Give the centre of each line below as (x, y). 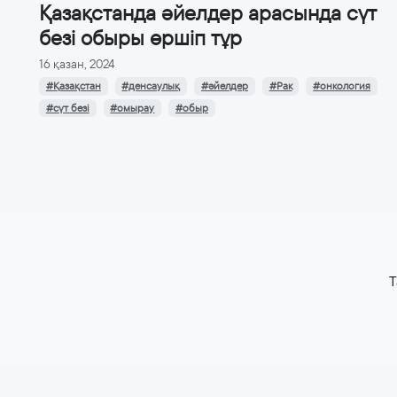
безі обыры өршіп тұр (140, 39)
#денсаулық (151, 86)
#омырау (132, 108)
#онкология (342, 86)
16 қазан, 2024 (77, 64)
